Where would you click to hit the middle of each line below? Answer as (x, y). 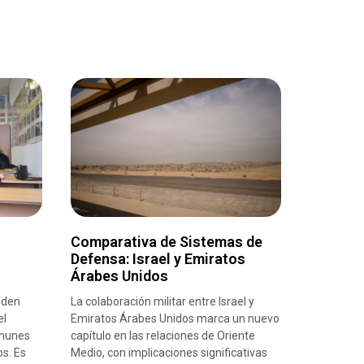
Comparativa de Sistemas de (167, 242)
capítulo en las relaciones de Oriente (163, 336)
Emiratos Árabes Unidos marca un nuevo (175, 319)
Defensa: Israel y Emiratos (158, 259)
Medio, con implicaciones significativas (169, 353)
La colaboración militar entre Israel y (163, 302)
